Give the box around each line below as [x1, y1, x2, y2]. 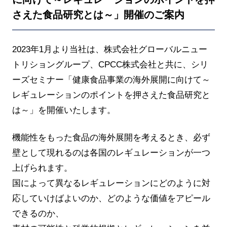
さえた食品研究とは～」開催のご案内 [12, 9, 184, 21]
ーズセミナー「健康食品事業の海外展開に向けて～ [12, 75, 210, 85]
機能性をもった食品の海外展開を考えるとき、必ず [12, 132, 210, 142]
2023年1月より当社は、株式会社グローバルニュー [12, 45, 207, 55]
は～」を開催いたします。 [12, 105, 116, 116]
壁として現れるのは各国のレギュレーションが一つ [12, 147, 210, 158]
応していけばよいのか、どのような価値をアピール [12, 193, 210, 203]
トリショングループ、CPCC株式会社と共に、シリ [12, 60, 208, 70]
